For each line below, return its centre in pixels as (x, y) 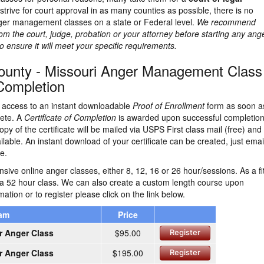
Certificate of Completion (70, 117)
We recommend (226, 22)
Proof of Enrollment (169, 105)
